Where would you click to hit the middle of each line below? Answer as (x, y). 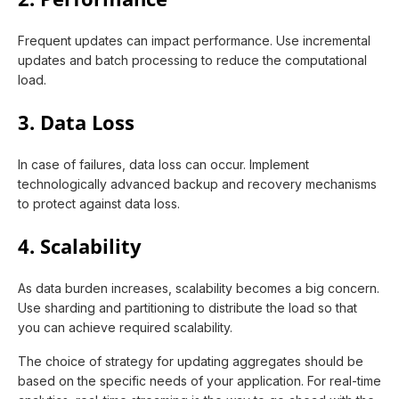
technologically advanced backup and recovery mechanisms (197, 184)
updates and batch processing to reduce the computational (192, 61)
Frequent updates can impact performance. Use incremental (194, 41)
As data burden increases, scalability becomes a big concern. (199, 289)
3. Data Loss (76, 123)
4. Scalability (80, 247)
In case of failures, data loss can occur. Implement (163, 165)
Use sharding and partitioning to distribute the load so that (187, 308)
